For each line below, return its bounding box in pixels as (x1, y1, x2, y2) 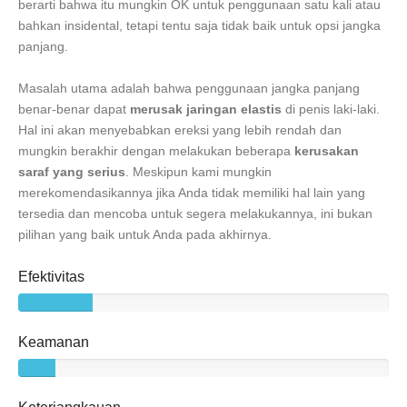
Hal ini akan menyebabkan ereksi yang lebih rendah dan (18, 123, 342, 138)
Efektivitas (18, 268, 84, 285)
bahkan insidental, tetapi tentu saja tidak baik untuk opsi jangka (18, 18, 381, 34)
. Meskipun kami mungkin (125, 164, 272, 180)
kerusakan (294, 144, 359, 159)
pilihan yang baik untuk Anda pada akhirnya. (18, 227, 272, 243)
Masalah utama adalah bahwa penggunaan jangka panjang (18, 81, 360, 96)
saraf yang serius (18, 164, 125, 180)
